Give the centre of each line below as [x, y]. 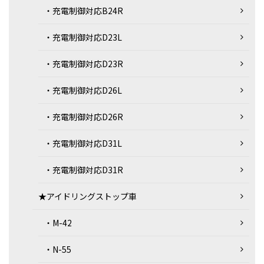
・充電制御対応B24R [84, 11]
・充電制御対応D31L [83, 143]
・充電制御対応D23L [83, 37]
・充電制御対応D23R [84, 64]
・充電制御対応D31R [84, 170]
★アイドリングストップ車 [88, 196]
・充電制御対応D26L [83, 90]
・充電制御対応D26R [84, 117]
